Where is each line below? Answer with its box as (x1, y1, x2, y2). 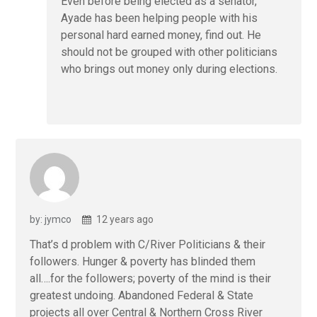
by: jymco (30, 214, 71, 226)
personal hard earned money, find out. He (61, 28, 261, 42)
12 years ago (94, 214, 154, 226)
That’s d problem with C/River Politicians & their (30, 238, 265, 252)
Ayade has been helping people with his (61, 11, 258, 25)
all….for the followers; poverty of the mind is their (30, 272, 271, 286)
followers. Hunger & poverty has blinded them (30, 255, 255, 269)
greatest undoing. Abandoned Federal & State (30, 289, 253, 303)
